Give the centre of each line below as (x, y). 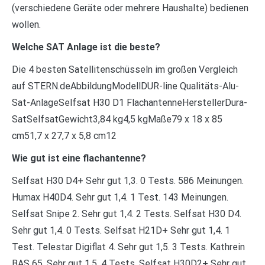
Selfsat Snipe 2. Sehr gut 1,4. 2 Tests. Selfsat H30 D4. (127, 214)
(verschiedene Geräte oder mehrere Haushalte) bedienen (130, 8)
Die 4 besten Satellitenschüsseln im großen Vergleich (125, 69)
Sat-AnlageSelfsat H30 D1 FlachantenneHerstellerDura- (130, 102)
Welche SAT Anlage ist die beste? (86, 47)
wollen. (26, 24)
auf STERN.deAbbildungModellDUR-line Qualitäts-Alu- (125, 86)
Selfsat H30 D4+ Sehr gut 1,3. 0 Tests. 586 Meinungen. (128, 180)
